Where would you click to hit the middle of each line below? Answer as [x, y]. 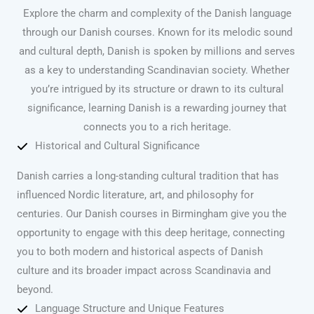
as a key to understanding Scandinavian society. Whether [157, 70]
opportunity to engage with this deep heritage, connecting [151, 233]
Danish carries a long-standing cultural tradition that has [148, 176]
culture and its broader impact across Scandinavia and [144, 271]
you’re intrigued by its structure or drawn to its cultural [157, 89]
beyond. [35, 290]
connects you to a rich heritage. [157, 127]
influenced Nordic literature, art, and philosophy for [135, 195]
